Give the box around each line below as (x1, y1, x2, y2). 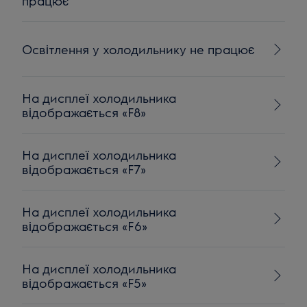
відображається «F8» (22, 104, 147, 120)
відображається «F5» (22, 275, 147, 291)
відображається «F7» (22, 161, 147, 177)
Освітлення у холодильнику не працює (22, 41, 255, 57)
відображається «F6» (22, 218, 148, 234)
